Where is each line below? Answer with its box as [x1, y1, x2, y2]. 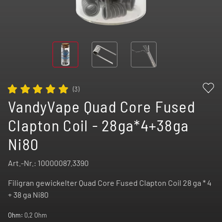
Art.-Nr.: [8, 158, 38, 168]
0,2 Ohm [24, 211, 47, 220]
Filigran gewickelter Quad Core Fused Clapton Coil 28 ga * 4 [8, 178, 212, 188]
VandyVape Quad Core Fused [8, 97, 195, 116]
